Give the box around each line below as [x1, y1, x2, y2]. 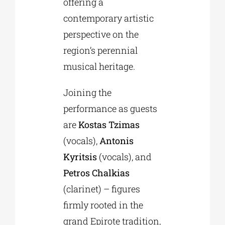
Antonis [99, 134, 134, 147]
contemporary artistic [63, 12, 154, 24]
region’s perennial [63, 44, 138, 56]
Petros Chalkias [63, 166, 130, 179]
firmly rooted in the [63, 198, 143, 211]
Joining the [63, 86, 111, 98]
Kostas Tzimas [78, 118, 140, 131]
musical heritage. [63, 60, 135, 72]
